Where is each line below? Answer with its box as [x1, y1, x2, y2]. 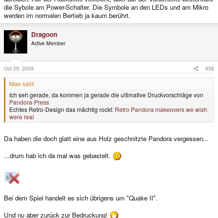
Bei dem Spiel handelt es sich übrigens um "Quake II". [4, 193, 158, 202]
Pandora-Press [9, 97, 49, 106]
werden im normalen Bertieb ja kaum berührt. [4, 11, 130, 20]
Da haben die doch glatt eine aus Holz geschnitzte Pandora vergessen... [4, 133, 209, 143]
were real [9, 112, 34, 121]
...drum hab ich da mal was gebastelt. [4, 150, 112, 160]
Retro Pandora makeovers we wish [115, 105, 207, 113]
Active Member [31, 39, 66, 47]
